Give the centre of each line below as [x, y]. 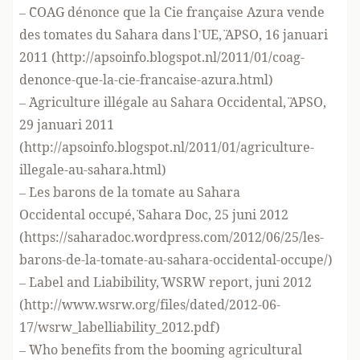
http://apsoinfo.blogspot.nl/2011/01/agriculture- [169, 147]
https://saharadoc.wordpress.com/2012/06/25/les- [174, 237]
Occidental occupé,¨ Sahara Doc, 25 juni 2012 [154, 215]
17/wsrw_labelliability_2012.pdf [117, 327]
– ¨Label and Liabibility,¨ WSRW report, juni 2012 [166, 282]
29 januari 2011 [67, 125]
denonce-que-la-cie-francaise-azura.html [144, 80]
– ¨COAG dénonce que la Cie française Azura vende [172, 12]
